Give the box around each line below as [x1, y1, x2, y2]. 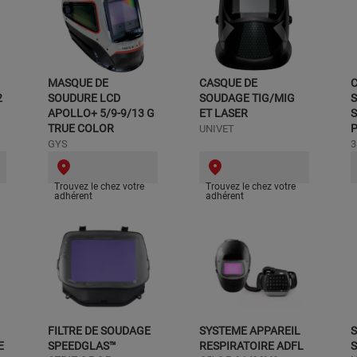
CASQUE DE [199, 76, 257, 89]
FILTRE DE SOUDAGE [48, 324, 151, 337]
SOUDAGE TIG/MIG [199, 92, 295, 104]
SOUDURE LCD [48, 92, 120, 104]
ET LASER [199, 107, 248, 120]
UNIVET [199, 123, 234, 135]
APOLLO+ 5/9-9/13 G [48, 107, 155, 120]
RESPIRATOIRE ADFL [199, 339, 304, 352]
